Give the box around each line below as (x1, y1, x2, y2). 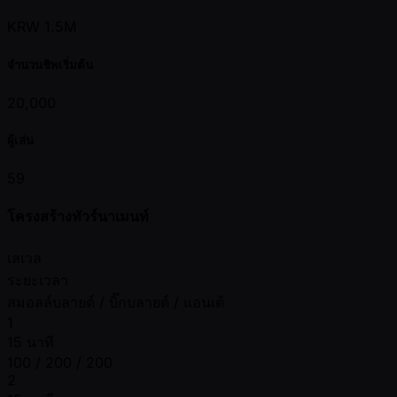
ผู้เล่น (7, 132, 34, 147)
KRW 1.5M (7, 18, 76, 36)
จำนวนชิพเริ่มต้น (7, 57, 93, 72)
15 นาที (7, 332, 54, 351)
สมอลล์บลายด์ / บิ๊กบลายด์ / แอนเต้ (7, 292, 224, 311)
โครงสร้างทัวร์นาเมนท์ (7, 207, 149, 226)
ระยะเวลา (7, 270, 68, 289)
